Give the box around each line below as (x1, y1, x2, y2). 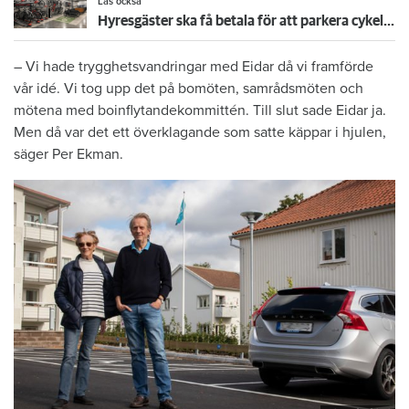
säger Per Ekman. (14, 145, 123, 164)
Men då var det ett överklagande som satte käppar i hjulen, (14, 123, 386, 142)
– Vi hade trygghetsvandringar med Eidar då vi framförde (14, 58, 373, 77)
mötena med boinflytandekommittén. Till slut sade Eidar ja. (14, 101, 386, 121)
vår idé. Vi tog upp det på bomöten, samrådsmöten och (14, 79, 363, 99)
